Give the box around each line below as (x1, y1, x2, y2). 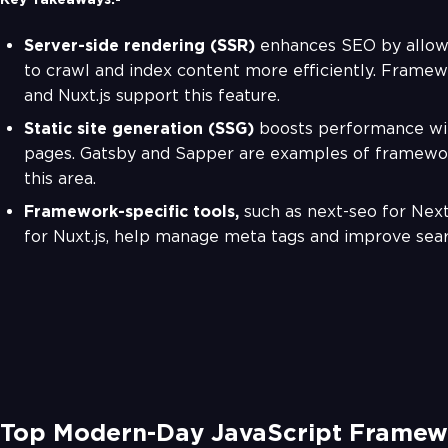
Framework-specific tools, (24, 202, 244, 222)
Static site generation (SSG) (24, 119, 259, 139)
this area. (24, 169, 96, 189)
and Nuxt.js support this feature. (24, 86, 280, 106)
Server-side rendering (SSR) (24, 36, 260, 56)
